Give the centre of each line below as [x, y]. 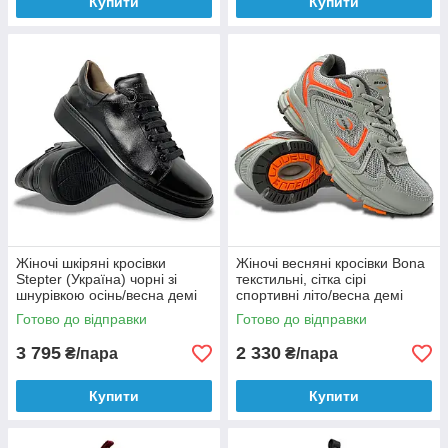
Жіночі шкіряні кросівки [91, 263]
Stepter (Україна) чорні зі [96, 279]
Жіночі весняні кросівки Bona [330, 263]
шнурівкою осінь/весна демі [106, 295]
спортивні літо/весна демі [319, 295]
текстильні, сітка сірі [301, 279]
